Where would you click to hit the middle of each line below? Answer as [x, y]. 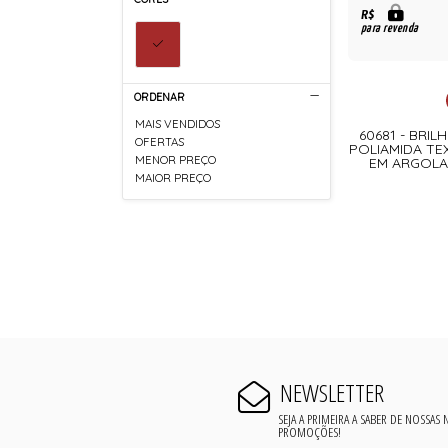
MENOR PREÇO [176, 159]
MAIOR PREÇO [173, 177]
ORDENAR [159, 97]
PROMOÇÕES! [310, 432]
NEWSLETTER [331, 392]
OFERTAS [160, 142]
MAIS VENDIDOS [178, 124]
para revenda [389, 29]
